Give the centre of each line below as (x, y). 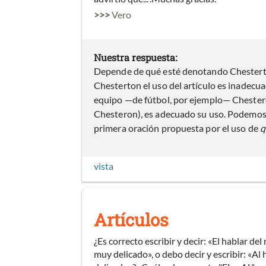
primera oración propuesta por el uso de (177, 128)
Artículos (131, 219)
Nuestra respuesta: (135, 58)
